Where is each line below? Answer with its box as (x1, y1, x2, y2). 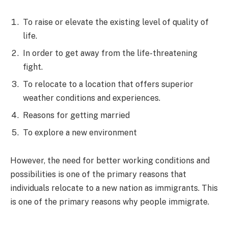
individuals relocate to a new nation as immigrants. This (10, 183, 218, 193)
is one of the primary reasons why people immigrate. (10, 197, 209, 207)
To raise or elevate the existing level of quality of (23, 17, 209, 27)
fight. (23, 62, 43, 72)
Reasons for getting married (23, 110, 130, 120)
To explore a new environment (23, 127, 137, 137)
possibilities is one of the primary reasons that (10, 169, 186, 180)
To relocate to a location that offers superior (23, 79, 193, 89)
